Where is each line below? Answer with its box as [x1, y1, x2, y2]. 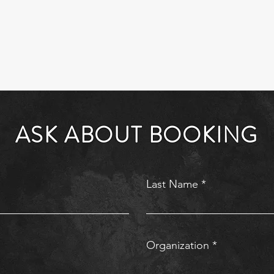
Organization [146, 239, 209, 252]
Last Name [146, 177, 198, 191]
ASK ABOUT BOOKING [15, 119, 259, 151]
